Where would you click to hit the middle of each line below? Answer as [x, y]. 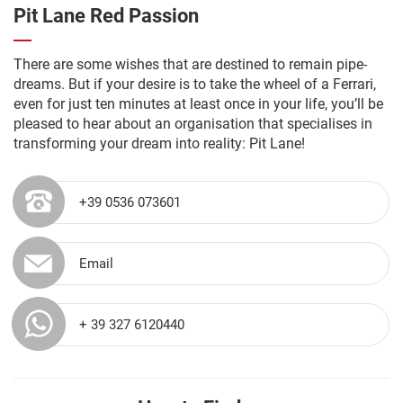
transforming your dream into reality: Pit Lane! [159, 143]
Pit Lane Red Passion [106, 15]
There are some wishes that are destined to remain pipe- [190, 64]
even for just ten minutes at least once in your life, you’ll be [198, 103]
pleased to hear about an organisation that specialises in [193, 123]
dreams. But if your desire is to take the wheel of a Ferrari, [195, 84]
